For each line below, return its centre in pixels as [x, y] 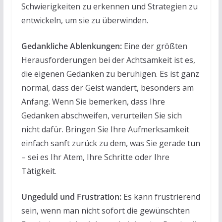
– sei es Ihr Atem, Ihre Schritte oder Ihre [95, 157]
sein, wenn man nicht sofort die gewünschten [105, 210]
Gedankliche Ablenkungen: [71, 46]
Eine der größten [154, 46]
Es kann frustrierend [161, 196]
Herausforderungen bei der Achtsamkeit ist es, [108, 60]
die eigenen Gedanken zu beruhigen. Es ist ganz [110, 74]
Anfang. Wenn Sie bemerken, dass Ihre [93, 101]
